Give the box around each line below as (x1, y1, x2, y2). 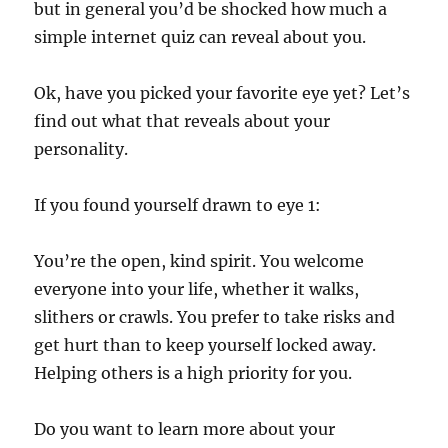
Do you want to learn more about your (34, 418, 336, 439)
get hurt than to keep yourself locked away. (34, 334, 377, 355)
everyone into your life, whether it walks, (34, 278, 360, 299)
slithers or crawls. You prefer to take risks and (34, 306, 396, 327)
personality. (34, 138, 129, 159)
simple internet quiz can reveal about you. (34, 26, 367, 47)
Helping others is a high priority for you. (34, 362, 353, 383)
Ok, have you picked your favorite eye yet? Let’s (34, 82, 411, 103)
